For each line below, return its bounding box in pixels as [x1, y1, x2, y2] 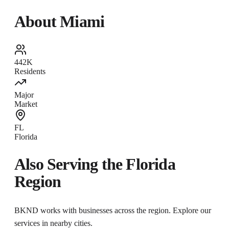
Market [14, 100, 37, 109]
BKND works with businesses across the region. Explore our [14, 205, 211, 215]
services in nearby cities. [14, 218, 93, 227]
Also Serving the [14, 154, 126, 173]
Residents [14, 67, 45, 76]
